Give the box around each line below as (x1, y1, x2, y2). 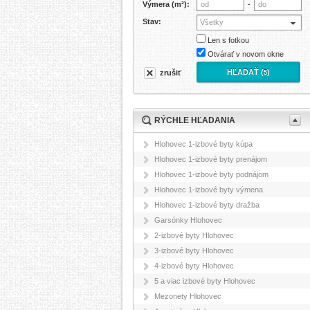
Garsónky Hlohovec (154, 216, 222, 224)
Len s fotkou (208, 36, 249, 44)
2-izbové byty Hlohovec (154, 231, 234, 239)
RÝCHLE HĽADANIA (154, 116, 235, 125)
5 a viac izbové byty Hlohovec (154, 277, 255, 285)
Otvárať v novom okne (208, 50, 284, 58)
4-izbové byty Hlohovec (154, 262, 234, 270)
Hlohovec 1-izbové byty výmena (154, 185, 263, 194)
